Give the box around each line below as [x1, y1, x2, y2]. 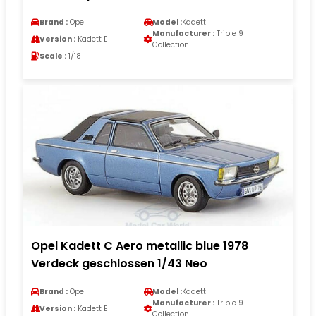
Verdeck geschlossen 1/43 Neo [31, 255, 207, 272]
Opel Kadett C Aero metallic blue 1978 [31, 237, 248, 254]
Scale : [39, 50, 66, 61]
